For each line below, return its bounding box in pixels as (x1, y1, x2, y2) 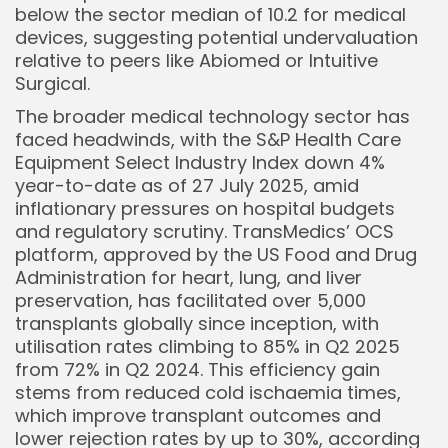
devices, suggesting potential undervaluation (15, 25, 418, 50)
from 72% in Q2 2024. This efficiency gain (15, 357, 380, 382)
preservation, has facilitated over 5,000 (15, 288, 366, 313)
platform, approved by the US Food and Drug (15, 242, 417, 267)
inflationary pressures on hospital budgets (15, 196, 395, 221)
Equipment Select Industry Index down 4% (15, 150, 385, 175)
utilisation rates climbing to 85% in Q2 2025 (15, 334, 400, 359)
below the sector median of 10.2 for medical (15, 2, 406, 27)
